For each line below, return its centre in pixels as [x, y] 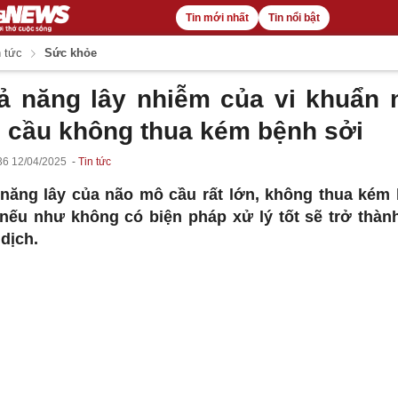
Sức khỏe [69, 53]
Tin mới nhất [217, 18]
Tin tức [94, 162]
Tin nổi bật [294, 18]
